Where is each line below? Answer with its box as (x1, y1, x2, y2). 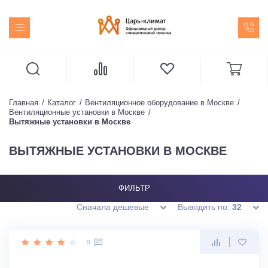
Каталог (47, 98, 76, 107)
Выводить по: (178, 202, 232, 212)
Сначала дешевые (77, 202, 149, 212)
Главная (9, 98, 38, 107)
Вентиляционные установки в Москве (9, 108, 145, 117)
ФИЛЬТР (118, 184, 150, 193)
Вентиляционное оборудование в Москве (85, 98, 234, 107)
